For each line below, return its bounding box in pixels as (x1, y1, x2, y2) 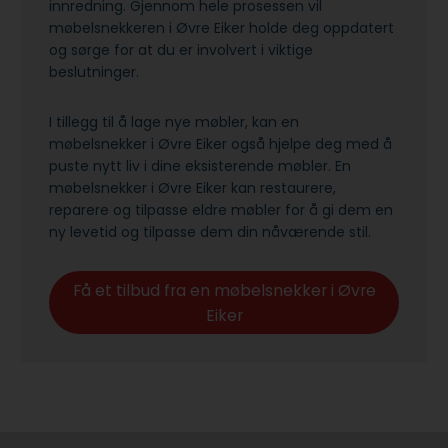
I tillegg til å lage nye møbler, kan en (49, 112, 299, 133)
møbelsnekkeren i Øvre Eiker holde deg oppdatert (49, 18, 394, 39)
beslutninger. (49, 62, 147, 83)
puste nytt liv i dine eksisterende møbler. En (49, 156, 351, 177)
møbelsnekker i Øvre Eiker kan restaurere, (49, 178, 336, 199)
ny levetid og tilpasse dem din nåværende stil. (49, 222, 375, 243)
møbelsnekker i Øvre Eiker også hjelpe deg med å (49, 134, 392, 155)
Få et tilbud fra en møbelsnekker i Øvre (72, 278, 376, 302)
